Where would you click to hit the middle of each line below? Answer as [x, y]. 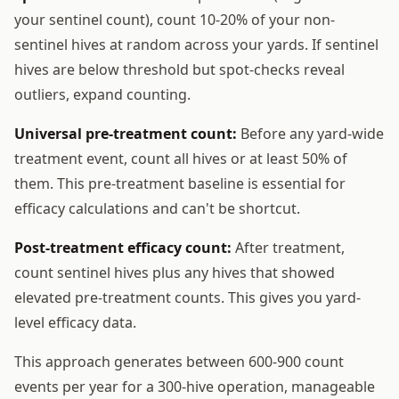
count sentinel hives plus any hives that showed [175, 272]
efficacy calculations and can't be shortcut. [157, 208]
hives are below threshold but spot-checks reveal [179, 69]
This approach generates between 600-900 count [179, 361]
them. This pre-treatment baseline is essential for [180, 183]
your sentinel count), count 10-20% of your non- [175, 19]
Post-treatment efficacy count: [123, 247]
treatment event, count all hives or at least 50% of [181, 158]
